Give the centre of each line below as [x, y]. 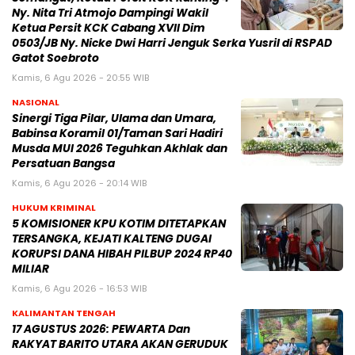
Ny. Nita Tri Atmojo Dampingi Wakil [110, 13]
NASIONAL [36, 102]
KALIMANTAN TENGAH [64, 313]
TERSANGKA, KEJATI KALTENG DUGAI [112, 239]
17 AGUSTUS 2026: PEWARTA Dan [101, 329]
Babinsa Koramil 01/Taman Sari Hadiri [117, 133]
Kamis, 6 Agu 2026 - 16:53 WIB [79, 288]
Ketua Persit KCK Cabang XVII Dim [109, 28]
